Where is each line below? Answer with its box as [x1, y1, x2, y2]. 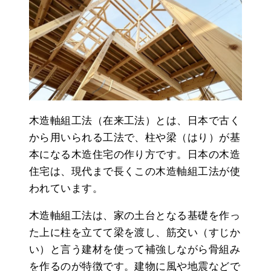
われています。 [29, 182, 103, 194]
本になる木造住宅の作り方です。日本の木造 [29, 148, 240, 160]
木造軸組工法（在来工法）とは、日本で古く [29, 114, 241, 126]
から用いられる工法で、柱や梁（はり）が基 [29, 131, 241, 143]
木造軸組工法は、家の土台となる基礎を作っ [29, 209, 241, 221]
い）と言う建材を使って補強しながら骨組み [29, 243, 241, 255]
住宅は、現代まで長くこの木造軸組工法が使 [29, 165, 240, 177]
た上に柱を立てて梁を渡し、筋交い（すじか [29, 226, 240, 238]
